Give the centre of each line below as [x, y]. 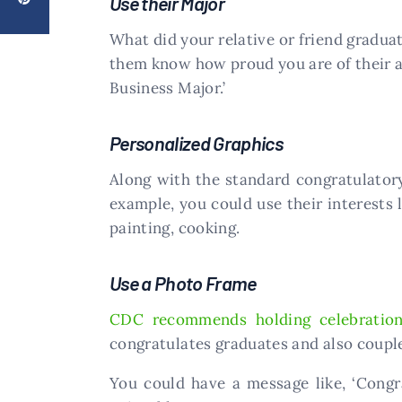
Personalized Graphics [196, 142]
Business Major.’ [168, 87]
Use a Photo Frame [183, 282]
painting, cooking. [175, 227]
